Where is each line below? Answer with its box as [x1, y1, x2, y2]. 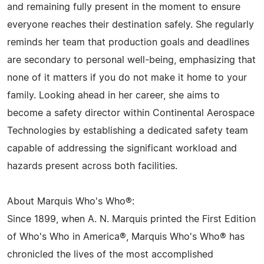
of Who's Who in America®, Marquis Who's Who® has [7, 232, 245, 242]
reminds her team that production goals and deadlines [7, 38, 249, 47]
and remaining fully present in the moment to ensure [7, 2, 240, 12]
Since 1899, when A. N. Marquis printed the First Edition [7, 214, 256, 224]
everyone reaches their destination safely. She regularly [7, 20, 254, 29]
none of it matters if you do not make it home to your [7, 73, 247, 82]
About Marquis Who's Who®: [7, 197, 134, 206]
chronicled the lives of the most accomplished [7, 250, 213, 259]
